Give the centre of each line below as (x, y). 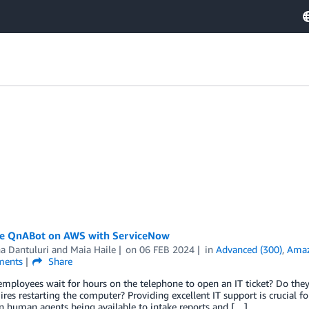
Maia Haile (93, 249)
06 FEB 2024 (167, 249)
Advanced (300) (249, 249)
